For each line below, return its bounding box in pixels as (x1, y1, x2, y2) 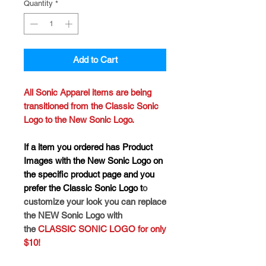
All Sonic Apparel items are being (24, 87, 151, 97)
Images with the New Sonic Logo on (24, 155, 163, 166)
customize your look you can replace (24, 196, 166, 207)
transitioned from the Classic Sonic (24, 100, 159, 111)
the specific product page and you (24, 169, 154, 179)
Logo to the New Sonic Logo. (24, 114, 138, 125)
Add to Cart (72, 54, 118, 65)
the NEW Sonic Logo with (24, 210, 122, 220)
